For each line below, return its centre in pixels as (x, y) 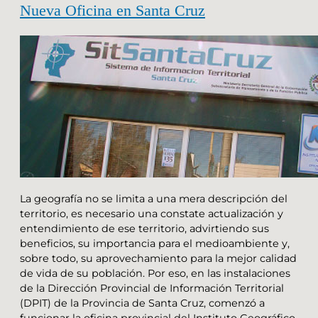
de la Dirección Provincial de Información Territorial (152, 288)
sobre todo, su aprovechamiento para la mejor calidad (158, 258)
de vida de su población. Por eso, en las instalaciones (155, 273)
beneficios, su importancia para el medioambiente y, (155, 243)
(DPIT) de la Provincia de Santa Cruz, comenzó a (142, 303)
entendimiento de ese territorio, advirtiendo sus (144, 228)
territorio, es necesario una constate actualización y (152, 213)
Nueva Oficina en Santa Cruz (113, 11)
